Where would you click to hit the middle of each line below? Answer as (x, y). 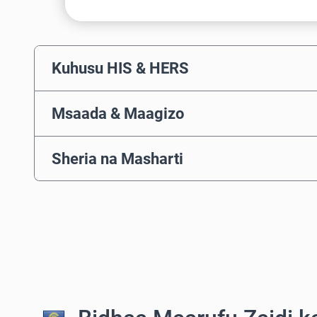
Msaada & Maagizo (118, 114)
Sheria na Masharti (117, 158)
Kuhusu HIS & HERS (120, 68)
